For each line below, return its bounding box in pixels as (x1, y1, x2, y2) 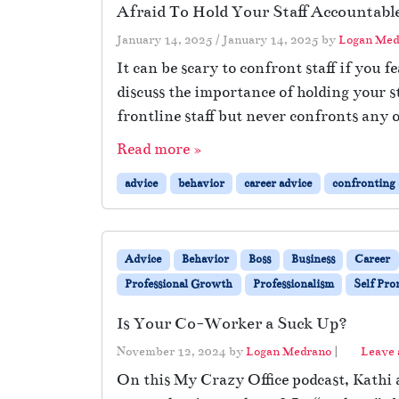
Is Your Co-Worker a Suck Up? (117, 313, 347, 334)
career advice (244, 175, 313, 191)
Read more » (117, 139, 201, 159)
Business (290, 252, 335, 267)
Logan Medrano (246, 344, 331, 360)
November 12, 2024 (117, 344, 226, 360)
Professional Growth (125, 277, 233, 292)
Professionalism (252, 277, 334, 292)
